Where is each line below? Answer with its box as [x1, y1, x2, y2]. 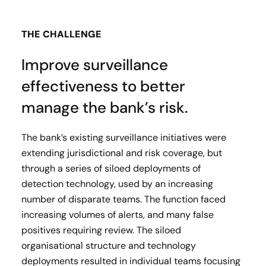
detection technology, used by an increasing [21, 178, 213, 190]
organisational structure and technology [21, 239, 196, 252]
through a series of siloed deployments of [21, 162, 201, 175]
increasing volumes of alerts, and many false [21, 208, 214, 221]
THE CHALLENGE [21, 28, 102, 40]
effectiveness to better [21, 76, 185, 96]
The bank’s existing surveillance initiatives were [21, 131, 226, 144]
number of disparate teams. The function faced [21, 193, 226, 205]
